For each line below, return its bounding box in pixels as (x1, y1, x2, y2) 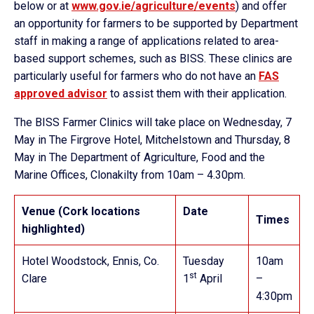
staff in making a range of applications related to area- (14, 34, 279, 48)
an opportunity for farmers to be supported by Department (14, 16, 298, 30)
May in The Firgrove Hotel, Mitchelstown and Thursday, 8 (14, 132, 290, 146)
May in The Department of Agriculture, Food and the (14, 150, 265, 164)
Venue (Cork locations (22, 204, 140, 218)
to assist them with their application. (107, 86, 287, 100)
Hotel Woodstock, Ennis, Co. (22, 254, 159, 268)
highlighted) (22, 221, 85, 235)
